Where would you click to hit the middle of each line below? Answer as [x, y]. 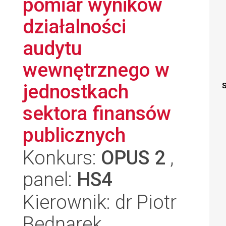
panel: [50, 179]
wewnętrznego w [96, 70]
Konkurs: [62, 158]
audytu [52, 48]
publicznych [74, 135]
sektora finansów [97, 113]
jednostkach [76, 92]
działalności [74, 26]
